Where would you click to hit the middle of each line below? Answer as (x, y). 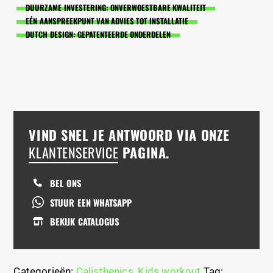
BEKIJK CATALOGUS (84, 222)
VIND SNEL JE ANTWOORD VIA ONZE (129, 134)
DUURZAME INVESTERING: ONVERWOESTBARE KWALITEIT (116, 7)
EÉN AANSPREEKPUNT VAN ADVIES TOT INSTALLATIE (107, 21)
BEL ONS (66, 183)
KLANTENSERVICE (74, 152)
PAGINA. (144, 152)
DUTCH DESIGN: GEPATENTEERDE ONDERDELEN (98, 35)
